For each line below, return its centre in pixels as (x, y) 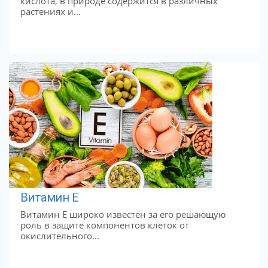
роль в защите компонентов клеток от (104, 225)
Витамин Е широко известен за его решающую (123, 214)
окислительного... (60, 235)
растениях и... (50, 11)
